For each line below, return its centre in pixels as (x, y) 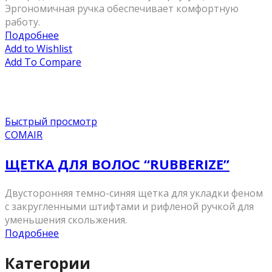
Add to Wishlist (39, 49)
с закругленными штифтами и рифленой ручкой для (129, 207)
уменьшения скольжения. (66, 220)
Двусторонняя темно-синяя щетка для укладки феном (134, 193)
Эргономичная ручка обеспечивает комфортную (122, 9)
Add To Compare (43, 62)
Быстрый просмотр (51, 122)
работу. (22, 22)
